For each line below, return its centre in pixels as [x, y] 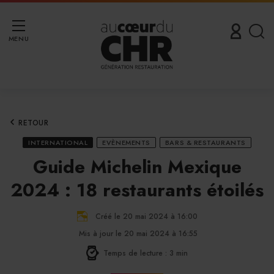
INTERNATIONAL [58, 143]
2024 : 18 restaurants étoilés [137, 190]
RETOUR [34, 123]
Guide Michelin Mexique [137, 167]
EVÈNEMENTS [126, 143]
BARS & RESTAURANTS [205, 143]
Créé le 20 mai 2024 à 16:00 [146, 216]
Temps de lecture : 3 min [146, 253]
